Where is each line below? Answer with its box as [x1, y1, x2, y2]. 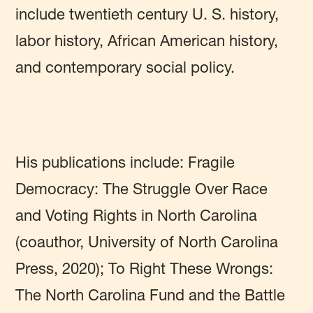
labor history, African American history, [15, 31, 279, 50]
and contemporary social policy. [15, 58, 235, 77]
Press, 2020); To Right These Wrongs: [15, 259, 274, 278]
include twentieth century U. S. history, [15, 5, 279, 24]
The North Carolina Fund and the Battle [15, 286, 286, 305]
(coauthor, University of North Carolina [15, 233, 279, 252]
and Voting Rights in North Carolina [15, 206, 258, 225]
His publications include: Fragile [15, 153, 235, 172]
